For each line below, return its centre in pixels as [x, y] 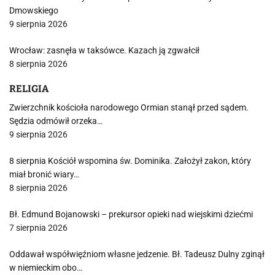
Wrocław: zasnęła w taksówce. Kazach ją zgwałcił [104, 50]
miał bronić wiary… [44, 174]
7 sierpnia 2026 [38, 228]
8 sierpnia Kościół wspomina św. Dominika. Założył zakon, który [130, 161]
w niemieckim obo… [46, 268]
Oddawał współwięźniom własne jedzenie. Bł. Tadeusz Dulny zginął [137, 254]
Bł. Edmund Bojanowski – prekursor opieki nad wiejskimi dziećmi [131, 214]
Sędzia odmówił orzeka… [56, 121]
